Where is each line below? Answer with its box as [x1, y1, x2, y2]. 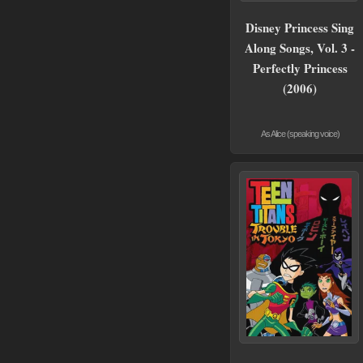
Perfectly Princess [252, 58, 348, 77]
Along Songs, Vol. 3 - [245, 38, 355, 57]
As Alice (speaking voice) [260, 128, 340, 139]
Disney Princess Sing [246, 18, 354, 36]
